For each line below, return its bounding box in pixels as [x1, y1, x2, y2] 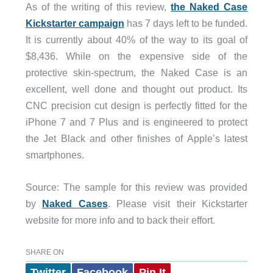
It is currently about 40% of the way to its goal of [25, 34, 248, 45]
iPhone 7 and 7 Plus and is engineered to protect [25, 116, 248, 127]
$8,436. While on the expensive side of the [25, 50, 248, 62]
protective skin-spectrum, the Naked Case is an [25, 66, 248, 78]
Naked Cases [42, 197, 108, 209]
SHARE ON [25, 248, 64, 257]
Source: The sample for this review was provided [25, 181, 248, 193]
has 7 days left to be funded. [124, 17, 248, 29]
